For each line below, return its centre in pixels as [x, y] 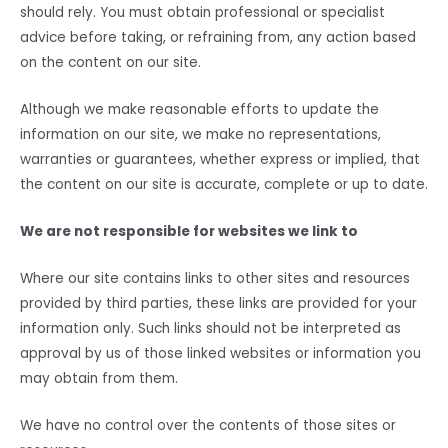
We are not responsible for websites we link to [189, 232]
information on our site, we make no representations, [200, 135]
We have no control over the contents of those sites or [208, 425]
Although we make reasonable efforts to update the [199, 110]
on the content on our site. [110, 63]
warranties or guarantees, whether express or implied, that [220, 160]
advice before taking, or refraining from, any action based [218, 38]
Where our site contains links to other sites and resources [215, 278]
